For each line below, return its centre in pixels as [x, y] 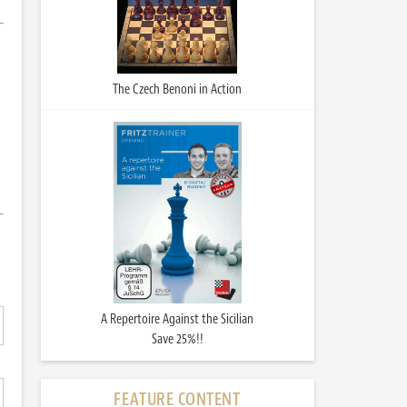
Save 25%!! [177, 339]
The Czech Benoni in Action [177, 89]
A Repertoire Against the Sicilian [177, 319]
